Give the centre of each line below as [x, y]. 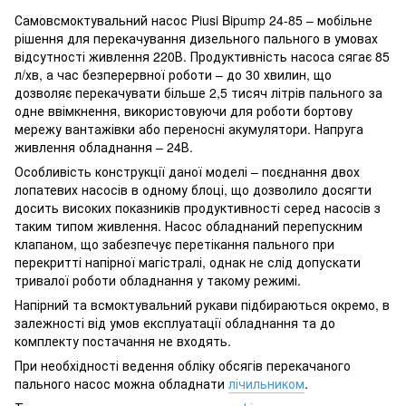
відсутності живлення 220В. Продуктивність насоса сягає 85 [202, 56]
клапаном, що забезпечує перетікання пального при [174, 243]
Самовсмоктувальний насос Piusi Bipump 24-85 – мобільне [193, 19]
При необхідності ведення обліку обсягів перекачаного [183, 365]
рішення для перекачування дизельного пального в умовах [196, 38]
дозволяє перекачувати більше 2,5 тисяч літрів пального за [198, 92]
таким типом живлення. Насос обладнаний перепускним [188, 225]
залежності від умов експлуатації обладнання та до [175, 322]
